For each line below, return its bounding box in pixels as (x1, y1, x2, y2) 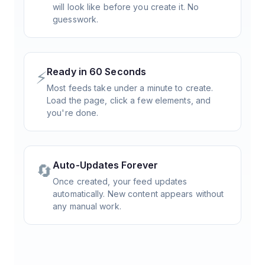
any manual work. (53, 201, 121, 211)
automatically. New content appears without (53, 188, 224, 199)
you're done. (47, 107, 99, 118)
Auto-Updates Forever (53, 159, 159, 171)
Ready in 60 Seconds (47, 65, 147, 77)
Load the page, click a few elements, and (47, 95, 211, 105)
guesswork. (53, 14, 99, 24)
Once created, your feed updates (53, 176, 188, 186)
